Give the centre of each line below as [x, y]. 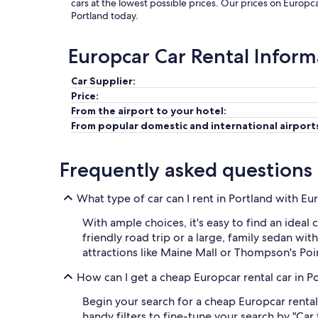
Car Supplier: [103, 81]
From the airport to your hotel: [149, 111]
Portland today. [105, 16]
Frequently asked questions [186, 170]
